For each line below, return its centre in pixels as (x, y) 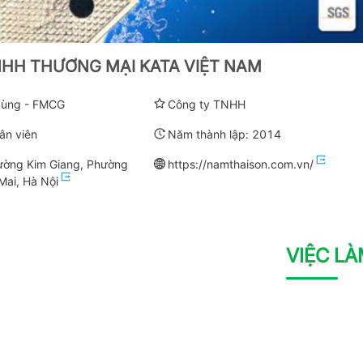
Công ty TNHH (206, 104)
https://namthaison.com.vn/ (240, 164)
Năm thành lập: (209, 134)
